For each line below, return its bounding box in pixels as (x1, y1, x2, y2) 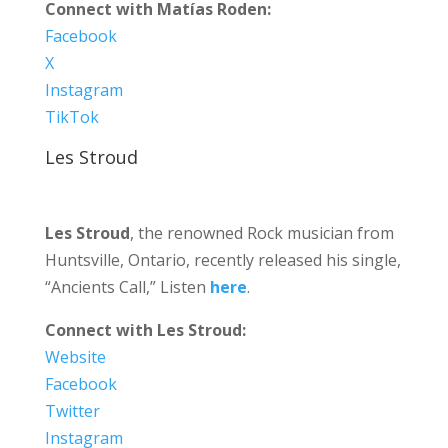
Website (44, 345, 106, 368)
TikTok (44, 105, 99, 128)
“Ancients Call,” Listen (44, 275, 210, 298)
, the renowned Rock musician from (129, 221, 394, 244)
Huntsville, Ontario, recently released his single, (44, 248, 401, 271)
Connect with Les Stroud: (44, 318, 246, 341)
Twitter (44, 399, 100, 422)
